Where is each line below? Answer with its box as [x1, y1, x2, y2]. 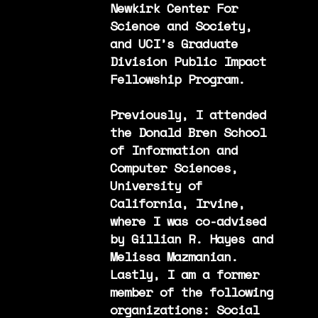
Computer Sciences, [109, 158, 238, 177]
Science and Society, [109, 16, 252, 35]
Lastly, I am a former [109, 264, 259, 283]
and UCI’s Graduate [109, 33, 238, 53]
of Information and [109, 140, 238, 159]
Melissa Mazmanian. [109, 246, 238, 265]
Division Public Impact [109, 51, 266, 70]
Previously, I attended [109, 104, 266, 124]
